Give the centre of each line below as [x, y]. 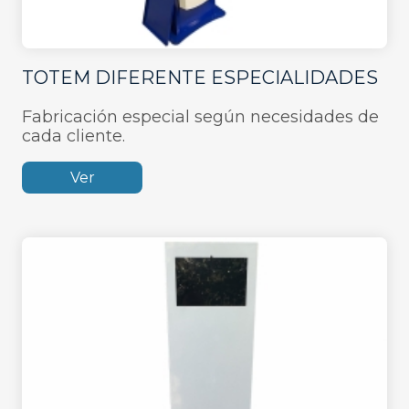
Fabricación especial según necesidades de [200, 116]
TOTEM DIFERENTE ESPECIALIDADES [200, 77]
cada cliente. [73, 135]
